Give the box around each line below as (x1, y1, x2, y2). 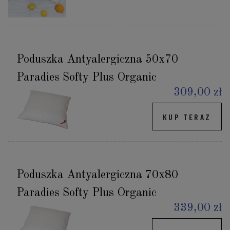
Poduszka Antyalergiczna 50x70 (16, 54, 178, 66)
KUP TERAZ (163, 111, 211, 122)
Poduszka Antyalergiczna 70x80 (16, 169, 178, 181)
